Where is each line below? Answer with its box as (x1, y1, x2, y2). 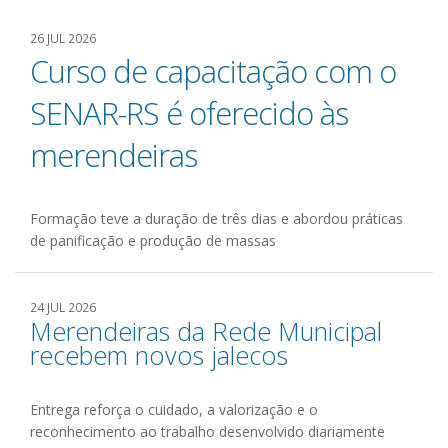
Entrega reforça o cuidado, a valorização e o (30, 400, 318, 419)
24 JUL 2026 (30, 299, 96, 315)
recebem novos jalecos (30, 338, 288, 372)
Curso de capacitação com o (30, 50, 396, 92)
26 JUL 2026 (30, 30, 96, 46)
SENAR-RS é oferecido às (30, 92, 348, 134)
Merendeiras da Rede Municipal (30, 314, 382, 348)
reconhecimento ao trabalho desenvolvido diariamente (30, 422, 385, 441)
